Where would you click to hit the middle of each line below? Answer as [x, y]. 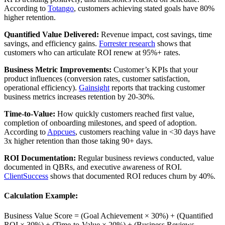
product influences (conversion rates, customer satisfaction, [97, 79]
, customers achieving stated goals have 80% [144, 9]
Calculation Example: [41, 196]
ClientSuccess [26, 176]
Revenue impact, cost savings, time [155, 35]
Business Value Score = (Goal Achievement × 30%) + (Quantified [108, 215]
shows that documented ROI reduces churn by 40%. [132, 176]
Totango [61, 9]
